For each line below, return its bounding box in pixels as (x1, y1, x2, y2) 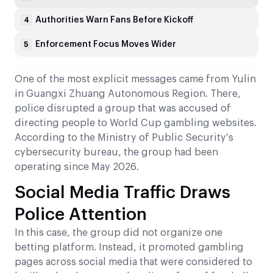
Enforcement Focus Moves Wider (35, 40, 176, 49)
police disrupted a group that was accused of (15, 104, 231, 114)
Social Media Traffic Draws (15, 184, 230, 202)
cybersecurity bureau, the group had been (15, 147, 218, 158)
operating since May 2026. (15, 162, 139, 172)
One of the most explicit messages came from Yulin (15, 74, 256, 85)
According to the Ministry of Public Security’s (15, 133, 233, 143)
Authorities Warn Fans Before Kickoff (35, 16, 193, 25)
